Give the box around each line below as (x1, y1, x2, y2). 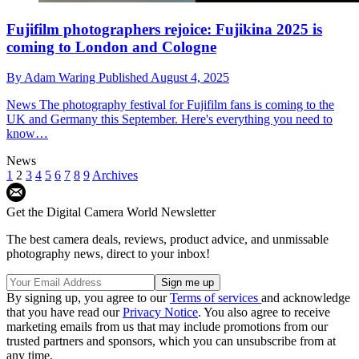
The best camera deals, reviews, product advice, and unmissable (6, 232, 329, 247)
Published (99, 71, 151, 85)
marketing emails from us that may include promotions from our (6, 320, 328, 334)
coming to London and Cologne (6, 38, 216, 55)
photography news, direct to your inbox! (6, 247, 210, 261)
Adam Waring (24, 71, 99, 85)
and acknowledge (261, 291, 350, 305)
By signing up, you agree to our (6, 291, 170, 305)
